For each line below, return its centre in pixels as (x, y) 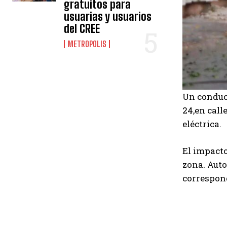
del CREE (82, 29)
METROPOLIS (87, 44)
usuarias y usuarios (108, 16)
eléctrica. (202, 124)
